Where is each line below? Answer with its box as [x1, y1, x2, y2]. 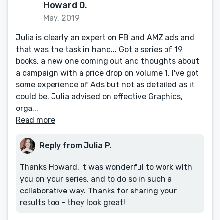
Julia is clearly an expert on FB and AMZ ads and [16, 33, 194, 42]
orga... [16, 104, 38, 113]
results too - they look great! [20, 198, 125, 207]
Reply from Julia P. [39, 141, 111, 150]
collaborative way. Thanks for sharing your [20, 186, 177, 195]
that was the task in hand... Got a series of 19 [16, 45, 183, 54]
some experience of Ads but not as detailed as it [16, 80, 194, 89]
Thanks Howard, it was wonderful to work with [20, 163, 192, 172]
